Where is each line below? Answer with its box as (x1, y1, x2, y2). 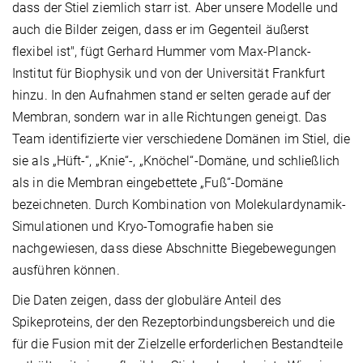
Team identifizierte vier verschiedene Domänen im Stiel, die (12, 131, 350, 147)
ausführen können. (12, 263, 120, 279)
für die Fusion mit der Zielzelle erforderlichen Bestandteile (12, 336, 344, 352)
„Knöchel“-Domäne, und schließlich (139, 153, 340, 169)
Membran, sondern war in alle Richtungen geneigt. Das (12, 109, 327, 126)
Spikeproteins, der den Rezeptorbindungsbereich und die (12, 314, 335, 331)
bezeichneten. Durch (12, 197, 132, 213)
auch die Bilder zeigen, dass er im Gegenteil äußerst (12, 22, 310, 38)
